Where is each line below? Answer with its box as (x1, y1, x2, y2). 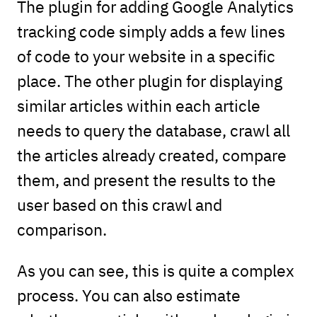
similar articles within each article (16, 93, 260, 116)
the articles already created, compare (16, 143, 287, 166)
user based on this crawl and (16, 192, 222, 215)
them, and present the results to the (16, 168, 276, 190)
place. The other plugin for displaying (16, 69, 282, 91)
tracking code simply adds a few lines (16, 19, 285, 42)
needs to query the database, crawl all (16, 118, 290, 141)
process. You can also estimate (16, 284, 241, 306)
